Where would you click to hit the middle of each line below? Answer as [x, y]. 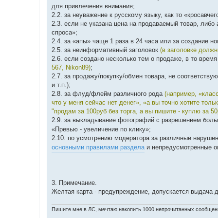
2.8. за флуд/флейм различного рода [108, 93]
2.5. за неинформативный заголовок [106, 50]
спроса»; [64, 32]
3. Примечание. [74, 182]
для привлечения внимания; [93, 6]
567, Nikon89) [71, 67]
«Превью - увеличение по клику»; [101, 129]
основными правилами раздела [98, 147]
